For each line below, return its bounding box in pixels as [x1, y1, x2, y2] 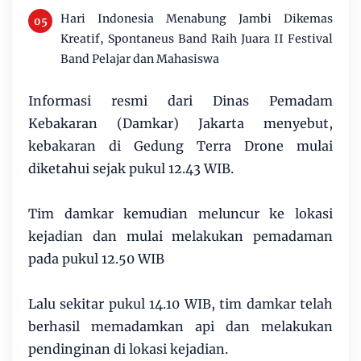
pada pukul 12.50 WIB [28, 251, 164, 268]
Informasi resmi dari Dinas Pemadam [28, 93, 333, 110]
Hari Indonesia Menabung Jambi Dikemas [60, 11, 333, 27]
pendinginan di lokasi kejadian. [28, 341, 228, 358]
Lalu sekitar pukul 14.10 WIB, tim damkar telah [28, 296, 333, 313]
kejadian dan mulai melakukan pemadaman [28, 228, 333, 245]
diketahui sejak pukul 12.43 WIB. [28, 160, 234, 177]
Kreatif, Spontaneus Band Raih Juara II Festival [60, 31, 333, 47]
